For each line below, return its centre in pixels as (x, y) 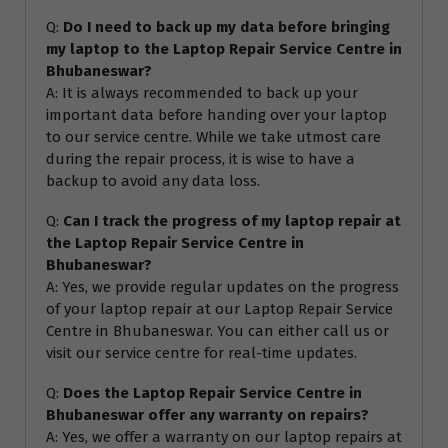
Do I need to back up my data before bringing (226, 27)
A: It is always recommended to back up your (202, 93)
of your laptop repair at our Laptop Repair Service (219, 309)
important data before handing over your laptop (216, 115)
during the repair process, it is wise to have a (200, 159)
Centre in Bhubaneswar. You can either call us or (217, 331)
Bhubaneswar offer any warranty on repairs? (207, 415)
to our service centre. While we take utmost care (213, 137)
